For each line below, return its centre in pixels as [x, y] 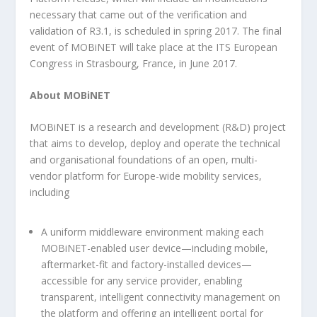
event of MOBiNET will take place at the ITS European [154, 47]
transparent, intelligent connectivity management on [161, 296]
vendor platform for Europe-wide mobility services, [146, 176]
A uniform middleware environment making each [153, 231]
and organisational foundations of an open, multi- [144, 160]
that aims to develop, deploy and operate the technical [155, 144]
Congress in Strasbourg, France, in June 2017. [134, 63]
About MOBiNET [70, 95]
